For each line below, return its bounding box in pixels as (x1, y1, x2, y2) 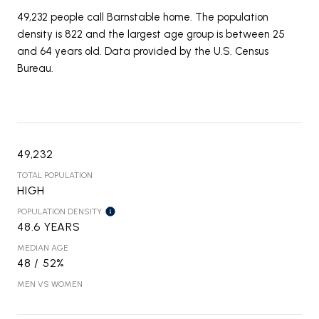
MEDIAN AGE (17, 242, 68, 253)
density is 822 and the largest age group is (17, 27, 226, 41)
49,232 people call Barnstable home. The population (17, 10, 268, 23)
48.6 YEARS (17, 219, 80, 234)
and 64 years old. (17, 44, 102, 58)
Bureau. (17, 61, 53, 75)
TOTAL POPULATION (17, 169, 93, 180)
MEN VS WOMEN (17, 278, 83, 289)
